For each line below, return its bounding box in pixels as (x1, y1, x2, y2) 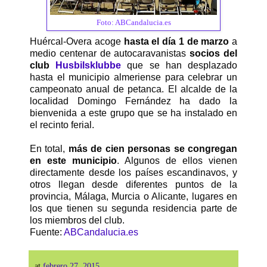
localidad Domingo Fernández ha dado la (30, 96, 237, 107)
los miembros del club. (30, 215, 125, 226)
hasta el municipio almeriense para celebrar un (30, 72, 237, 83)
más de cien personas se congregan (68, 144, 238, 154)
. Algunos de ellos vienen (117, 156, 237, 166)
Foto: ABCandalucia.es (96, 18, 171, 27)
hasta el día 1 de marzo (123, 36, 229, 47)
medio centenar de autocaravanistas (30, 48, 187, 59)
